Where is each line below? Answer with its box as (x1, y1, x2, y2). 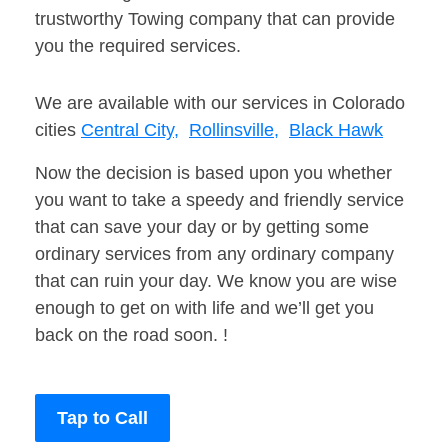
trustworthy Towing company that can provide (35, 9, 395, 30)
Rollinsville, (189, 120, 279, 141)
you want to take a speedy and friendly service (35, 190, 404, 211)
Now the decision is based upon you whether (35, 163, 392, 184)
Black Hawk (289, 120, 383, 141)
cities (35, 120, 81, 141)
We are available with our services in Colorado (35, 93, 405, 114)
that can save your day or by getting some (35, 217, 369, 238)
